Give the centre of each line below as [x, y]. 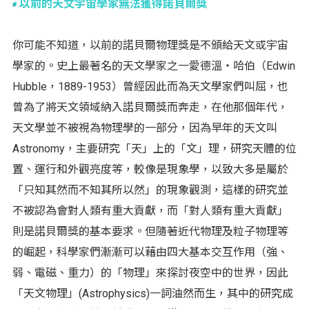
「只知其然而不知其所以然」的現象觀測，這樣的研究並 [150, 190]
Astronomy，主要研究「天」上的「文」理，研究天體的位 [154, 149]
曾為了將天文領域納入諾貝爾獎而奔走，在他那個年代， [150, 108]
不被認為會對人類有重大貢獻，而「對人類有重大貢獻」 [150, 211]
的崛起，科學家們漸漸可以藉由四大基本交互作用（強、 [150, 252]
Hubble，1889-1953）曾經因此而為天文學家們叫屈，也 [150, 87]
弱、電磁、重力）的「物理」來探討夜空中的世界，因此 [150, 273]
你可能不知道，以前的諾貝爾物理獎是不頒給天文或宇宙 [150, 46]
